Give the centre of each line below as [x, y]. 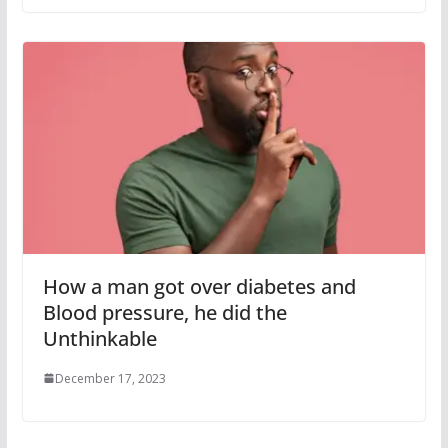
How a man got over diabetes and [199, 286]
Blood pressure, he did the [164, 312]
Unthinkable [99, 338]
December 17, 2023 [110, 378]
